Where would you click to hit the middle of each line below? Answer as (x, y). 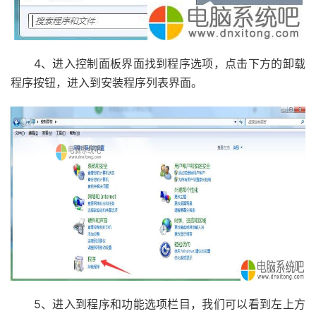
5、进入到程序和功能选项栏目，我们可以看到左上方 (158, 304)
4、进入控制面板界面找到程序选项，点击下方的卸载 (158, 63)
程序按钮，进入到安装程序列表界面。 (107, 83)
